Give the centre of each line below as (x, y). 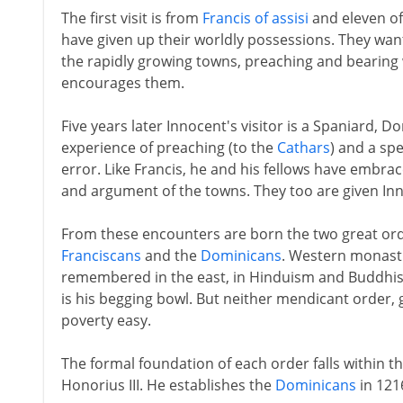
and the (170, 255)
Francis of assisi (255, 18)
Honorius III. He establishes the (168, 385)
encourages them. (122, 83)
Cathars (303, 148)
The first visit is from (131, 18)
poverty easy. (106, 320)
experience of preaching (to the (169, 148)
